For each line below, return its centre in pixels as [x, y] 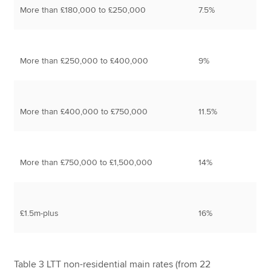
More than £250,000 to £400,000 [84, 60]
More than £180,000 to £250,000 [83, 10]
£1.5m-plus [40, 213]
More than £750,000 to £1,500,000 [87, 162]
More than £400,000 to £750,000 [84, 111]
